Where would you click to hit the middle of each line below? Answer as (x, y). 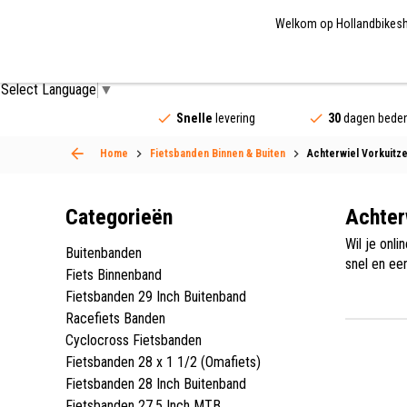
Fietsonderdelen (116, 60)
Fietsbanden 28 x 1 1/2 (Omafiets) (163, 362)
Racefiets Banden (115, 318)
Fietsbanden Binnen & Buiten (218, 153)
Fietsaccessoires (258, 60)
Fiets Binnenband (114, 274)
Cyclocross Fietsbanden (134, 340)
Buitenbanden (104, 253)
